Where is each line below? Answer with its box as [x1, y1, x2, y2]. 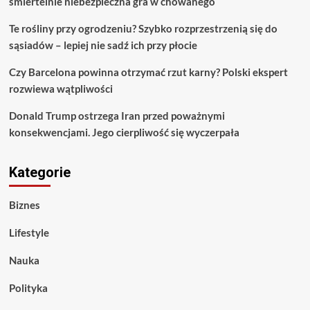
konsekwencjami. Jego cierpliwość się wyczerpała [8, 125, 239, 138]
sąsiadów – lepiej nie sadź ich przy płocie [8, 38, 197, 51]
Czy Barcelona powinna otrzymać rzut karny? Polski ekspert [8, 65, 288, 78]
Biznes [8, 198, 40, 211]
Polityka [8, 281, 48, 294]
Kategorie [8, 163, 71, 181]
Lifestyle [8, 226, 49, 239]
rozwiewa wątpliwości [8, 82, 113, 95]
